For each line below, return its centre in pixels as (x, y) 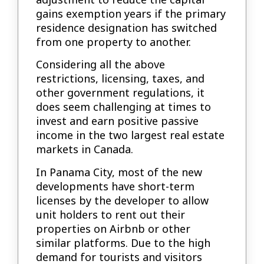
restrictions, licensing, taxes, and (121, 79)
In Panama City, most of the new (119, 172)
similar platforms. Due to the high (123, 242)
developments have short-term (115, 186)
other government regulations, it (121, 93)
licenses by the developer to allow (123, 200)
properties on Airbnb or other (113, 228)
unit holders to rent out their (111, 214)
